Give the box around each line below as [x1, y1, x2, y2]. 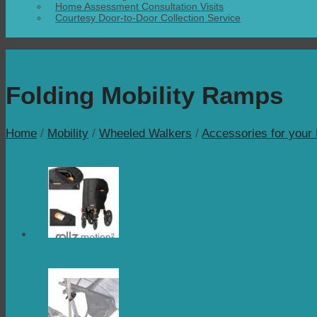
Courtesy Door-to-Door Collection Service [55, 11, 241, 23]
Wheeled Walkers [99, 125, 192, 140]
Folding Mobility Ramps [6, 81, 283, 109]
